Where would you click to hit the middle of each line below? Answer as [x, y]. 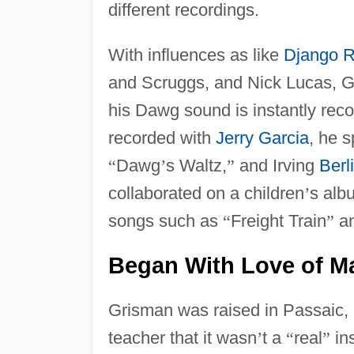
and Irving [277, 165]
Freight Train [278, 220]
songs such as [165, 220]
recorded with [162, 137]
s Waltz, [196, 165]
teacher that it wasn [182, 337]
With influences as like [196, 55]
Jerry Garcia [262, 137]
